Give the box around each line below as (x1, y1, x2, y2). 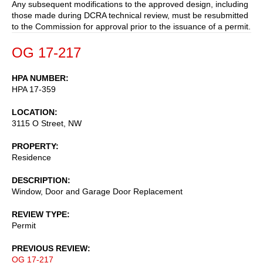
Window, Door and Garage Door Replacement (12, 186, 183, 196)
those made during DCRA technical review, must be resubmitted (12, 10, 248, 20)
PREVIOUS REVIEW (12, 243, 87, 253)
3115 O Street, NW (12, 118, 82, 128)
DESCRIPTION (12, 175, 68, 185)
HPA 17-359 (12, 84, 56, 94)
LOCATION (12, 107, 55, 117)
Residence (12, 152, 51, 162)
